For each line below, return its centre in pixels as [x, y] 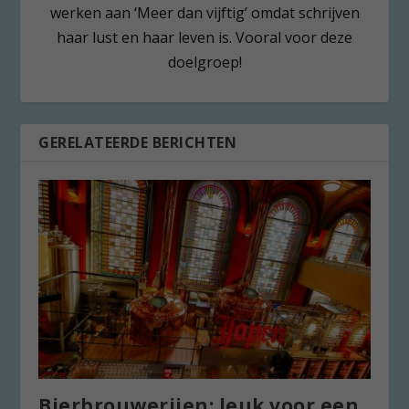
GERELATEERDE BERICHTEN [138, 142]
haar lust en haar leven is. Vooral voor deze [204, 37]
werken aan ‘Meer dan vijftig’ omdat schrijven [204, 12]
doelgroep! [204, 62]
